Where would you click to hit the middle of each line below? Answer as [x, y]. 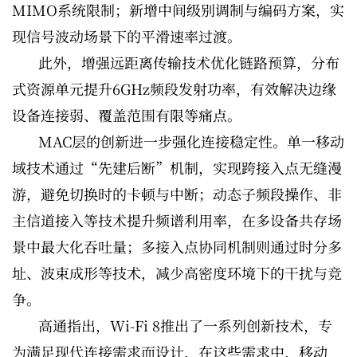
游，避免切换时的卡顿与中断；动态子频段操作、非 [177, 194]
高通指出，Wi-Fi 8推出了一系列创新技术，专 [185, 325]
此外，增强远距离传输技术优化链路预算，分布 [189, 62]
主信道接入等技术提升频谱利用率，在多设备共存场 [177, 220]
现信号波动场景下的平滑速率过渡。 [127, 36]
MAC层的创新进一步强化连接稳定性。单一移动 [191, 141]
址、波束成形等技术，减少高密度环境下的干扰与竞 [177, 273]
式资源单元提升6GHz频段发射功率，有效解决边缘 [174, 88]
